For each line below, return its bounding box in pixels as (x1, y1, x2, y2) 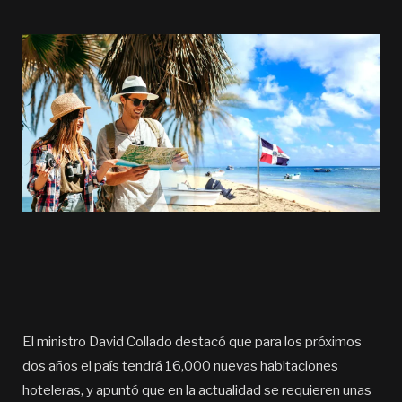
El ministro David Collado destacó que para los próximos (22, 334, 362, 350)
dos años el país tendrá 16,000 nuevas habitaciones (22, 358, 338, 374)
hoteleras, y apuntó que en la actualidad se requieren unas (22, 382, 371, 398)
